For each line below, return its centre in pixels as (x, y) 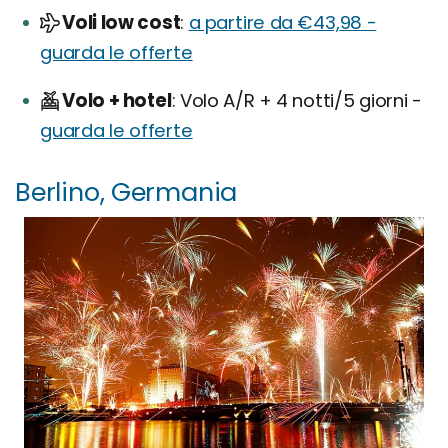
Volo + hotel (117, 101)
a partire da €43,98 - (282, 23)
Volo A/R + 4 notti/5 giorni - (298, 101)
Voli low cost (121, 23)
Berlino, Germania (126, 192)
